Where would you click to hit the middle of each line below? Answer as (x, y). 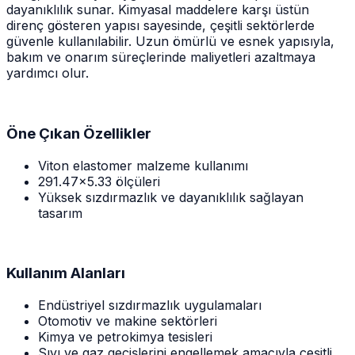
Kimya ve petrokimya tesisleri (125, 337)
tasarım (60, 213)
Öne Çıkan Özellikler (79, 133)
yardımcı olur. (48, 73)
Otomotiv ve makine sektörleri (128, 321)
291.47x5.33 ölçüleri (99, 181)
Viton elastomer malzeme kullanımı (143, 165)
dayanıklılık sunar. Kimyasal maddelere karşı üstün (158, 10)
